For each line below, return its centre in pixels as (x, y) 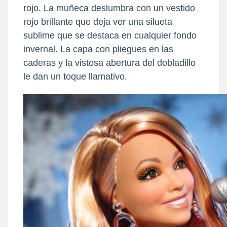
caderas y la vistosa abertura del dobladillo (109, 63)
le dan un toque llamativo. (75, 76)
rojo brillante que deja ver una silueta (98, 22)
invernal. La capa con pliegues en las (98, 49)
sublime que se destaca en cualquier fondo (110, 35)
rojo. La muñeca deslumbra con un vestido (109, 8)
